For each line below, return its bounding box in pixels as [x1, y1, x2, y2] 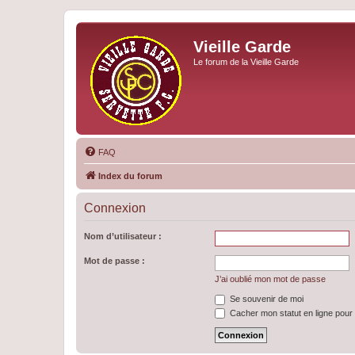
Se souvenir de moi [227, 294, 303, 303]
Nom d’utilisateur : [84, 231, 162, 241]
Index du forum [98, 171, 162, 181]
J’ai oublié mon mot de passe [215, 274, 326, 284]
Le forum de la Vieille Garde [193, 57, 299, 67]
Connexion [84, 201, 146, 215]
